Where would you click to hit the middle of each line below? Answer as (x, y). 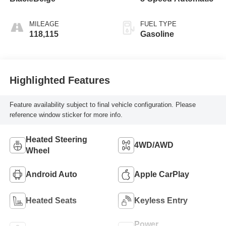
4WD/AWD (154, 145)
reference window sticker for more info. (66, 115)
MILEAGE (44, 24)
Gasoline (157, 34)
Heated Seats (51, 200)
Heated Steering (56, 139)
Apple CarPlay (162, 174)
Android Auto (51, 174)
